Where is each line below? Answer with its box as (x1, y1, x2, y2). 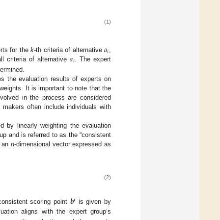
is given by (76, 198, 111, 206)
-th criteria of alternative (34, 46, 105, 54)
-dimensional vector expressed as (14, 140, 111, 148)
